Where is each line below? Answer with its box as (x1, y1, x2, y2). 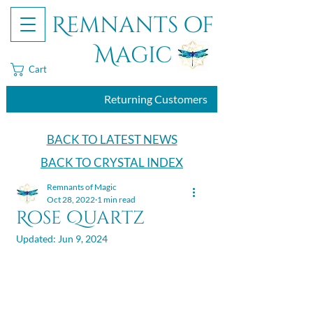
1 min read (97, 194, 136, 205)
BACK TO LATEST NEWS (46, 132, 177, 147)
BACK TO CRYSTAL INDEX (41, 155, 183, 170)
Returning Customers (104, 92, 208, 105)
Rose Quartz (16, 206, 145, 231)
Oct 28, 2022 (47, 194, 95, 205)
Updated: (16, 233, 58, 245)
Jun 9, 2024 (58, 233, 108, 245)
